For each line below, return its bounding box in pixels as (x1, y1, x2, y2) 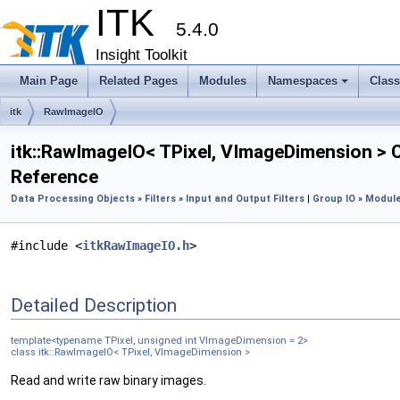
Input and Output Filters (186, 193, 304, 204)
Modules (199, 74, 246, 87)
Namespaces (268, 74, 337, 87)
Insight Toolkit (96, 46, 187, 63)
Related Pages (99, 74, 178, 87)
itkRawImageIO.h (82, 238, 189, 253)
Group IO (312, 193, 355, 204)
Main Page (20, 74, 78, 87)
